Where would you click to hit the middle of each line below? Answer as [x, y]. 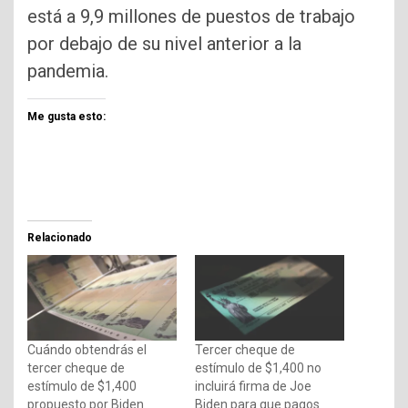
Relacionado [60, 238]
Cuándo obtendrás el [87, 349]
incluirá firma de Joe [253, 386]
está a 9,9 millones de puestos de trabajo [191, 17]
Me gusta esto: [66, 117]
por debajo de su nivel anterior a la [164, 44]
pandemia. [68, 71]
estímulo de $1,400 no [258, 367]
